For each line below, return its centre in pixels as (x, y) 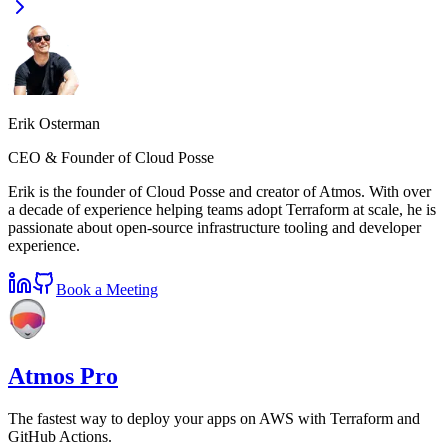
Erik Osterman (54, 124)
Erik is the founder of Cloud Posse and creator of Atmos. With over (219, 192)
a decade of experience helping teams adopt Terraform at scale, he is (222, 210)
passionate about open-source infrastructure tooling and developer (214, 228)
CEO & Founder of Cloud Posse (111, 158)
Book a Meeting (107, 290)
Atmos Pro (63, 376)
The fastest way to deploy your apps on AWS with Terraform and (214, 419)
